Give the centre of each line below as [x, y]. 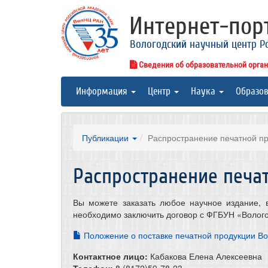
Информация [103, 91]
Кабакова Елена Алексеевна [205, 256]
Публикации [106, 138]
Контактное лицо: [110, 256]
